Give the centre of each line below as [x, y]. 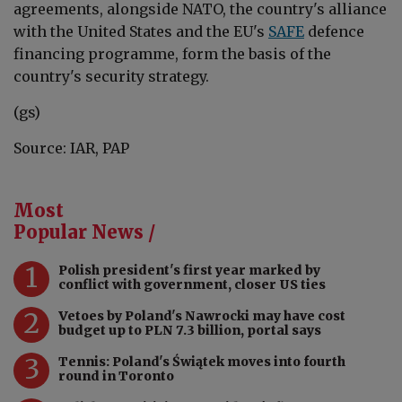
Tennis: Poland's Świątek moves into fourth [202, 361]
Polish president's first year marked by [189, 270]
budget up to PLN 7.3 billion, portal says [190, 330]
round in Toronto [116, 376]
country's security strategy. [111, 76]
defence [336, 31]
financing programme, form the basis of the [172, 53]
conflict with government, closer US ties [192, 284]
